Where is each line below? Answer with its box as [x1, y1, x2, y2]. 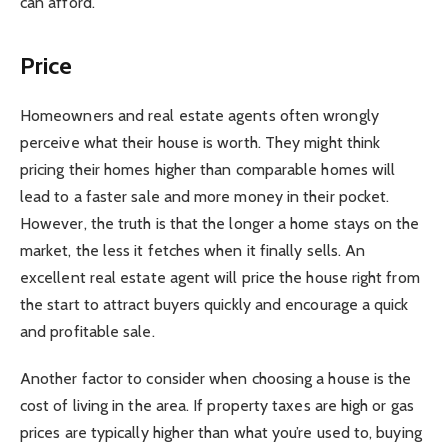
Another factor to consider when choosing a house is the [20, 368, 412, 388]
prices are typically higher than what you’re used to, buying [20, 422, 422, 442]
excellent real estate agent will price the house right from [20, 268, 420, 288]
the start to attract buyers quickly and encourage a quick [20, 295, 409, 315]
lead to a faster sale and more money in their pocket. [20, 187, 390, 207]
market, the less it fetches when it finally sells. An [20, 241, 366, 261]
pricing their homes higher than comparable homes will [20, 160, 396, 180]
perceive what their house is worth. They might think [20, 133, 381, 153]
